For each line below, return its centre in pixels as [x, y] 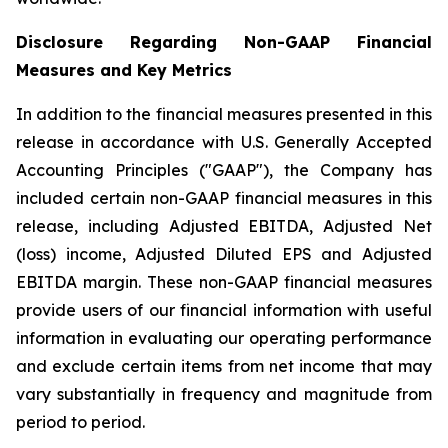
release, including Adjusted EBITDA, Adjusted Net [224, 225]
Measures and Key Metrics [124, 69]
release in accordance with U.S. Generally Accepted [224, 141]
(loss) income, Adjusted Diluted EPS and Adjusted [224, 253]
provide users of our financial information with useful [224, 309]
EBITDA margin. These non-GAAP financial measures [224, 281]
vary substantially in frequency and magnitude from [224, 393]
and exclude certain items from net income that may [224, 365]
